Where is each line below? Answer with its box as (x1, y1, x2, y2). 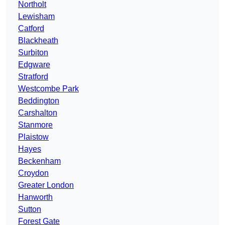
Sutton (18, 205, 41, 214)
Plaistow (18, 133, 49, 142)
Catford (18, 24, 44, 33)
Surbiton (18, 48, 48, 57)
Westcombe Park (18, 84, 79, 93)
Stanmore (18, 121, 53, 130)
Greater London (18, 181, 74, 190)
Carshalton (18, 108, 57, 118)
